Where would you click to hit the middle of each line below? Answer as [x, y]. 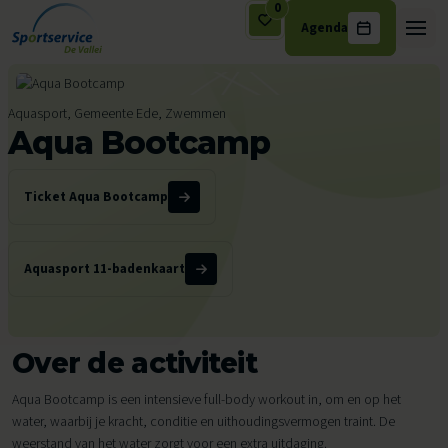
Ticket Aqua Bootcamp [96, 196]
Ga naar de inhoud [63, 37]
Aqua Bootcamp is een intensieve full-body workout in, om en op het [206, 399]
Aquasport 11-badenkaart [104, 268]
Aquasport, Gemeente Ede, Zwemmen [117, 113]
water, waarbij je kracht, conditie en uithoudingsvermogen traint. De [203, 421]
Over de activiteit [135, 362]
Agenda [324, 27]
